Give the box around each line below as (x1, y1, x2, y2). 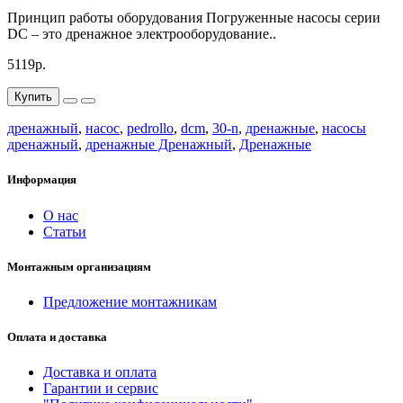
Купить (14, 90, 52, 104)
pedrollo (127, 121, 174, 137)
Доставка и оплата (43, 364, 157, 381)
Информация (7, 173, 76, 187)
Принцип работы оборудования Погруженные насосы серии (7, 10, 381, 26)
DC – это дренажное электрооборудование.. (7, 26, 276, 42)
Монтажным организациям (7, 259, 151, 273)
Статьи (43, 223, 86, 239)
